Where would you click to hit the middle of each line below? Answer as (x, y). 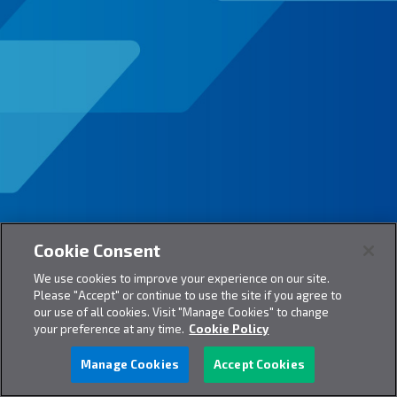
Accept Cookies (259, 364)
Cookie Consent (97, 250)
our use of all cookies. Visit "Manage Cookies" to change (182, 312)
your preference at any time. (109, 329)
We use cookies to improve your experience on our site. (182, 278)
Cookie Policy (229, 329)
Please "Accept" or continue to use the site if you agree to (188, 295)
